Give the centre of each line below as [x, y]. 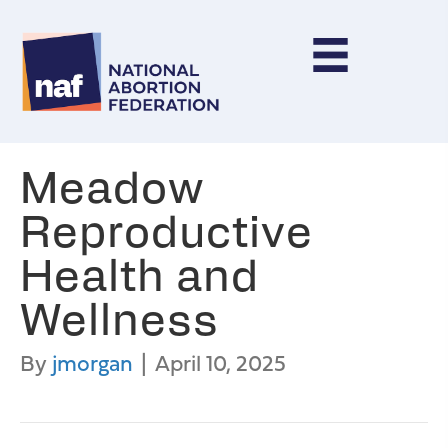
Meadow [112, 185]
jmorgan [92, 363]
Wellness [119, 317]
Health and [139, 273]
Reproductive [166, 229]
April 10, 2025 [220, 363]
